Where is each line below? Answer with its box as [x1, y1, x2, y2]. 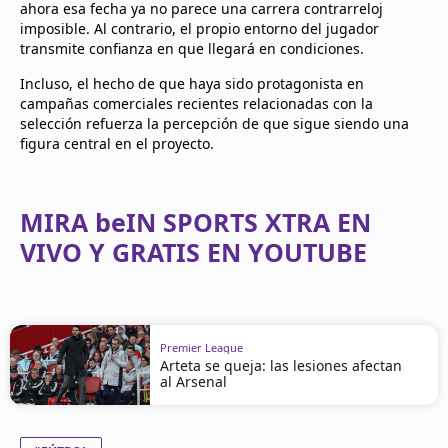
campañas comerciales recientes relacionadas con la [20, 94, 373, 113]
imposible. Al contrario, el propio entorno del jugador [20, 19, 379, 38]
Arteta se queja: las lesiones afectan [160, 355, 402, 375]
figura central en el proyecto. [20, 134, 214, 153]
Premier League [160, 339, 243, 355]
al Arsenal [160, 371, 227, 391]
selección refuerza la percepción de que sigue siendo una [20, 114, 409, 133]
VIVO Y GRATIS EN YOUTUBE [20, 235, 367, 269]
